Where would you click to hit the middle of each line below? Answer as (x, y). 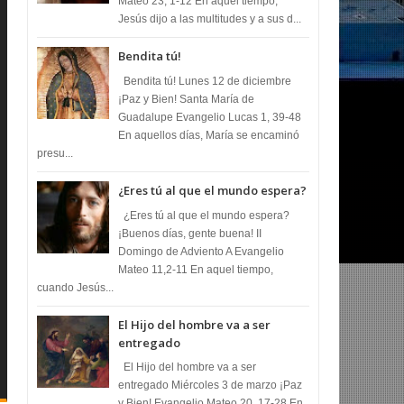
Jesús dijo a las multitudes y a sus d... (210, 19)
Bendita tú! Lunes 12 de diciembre (205, 81)
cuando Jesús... (76, 287)
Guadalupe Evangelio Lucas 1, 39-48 (210, 117)
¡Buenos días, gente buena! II (190, 233)
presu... (55, 153)
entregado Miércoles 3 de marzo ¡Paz (211, 386)
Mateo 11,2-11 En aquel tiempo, (196, 269)
